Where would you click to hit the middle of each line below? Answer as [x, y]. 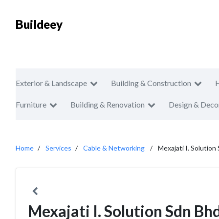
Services [58, 148]
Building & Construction [151, 83]
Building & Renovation [108, 104]
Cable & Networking [114, 148]
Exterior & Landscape [51, 83]
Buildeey [39, 24]
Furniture [31, 104]
